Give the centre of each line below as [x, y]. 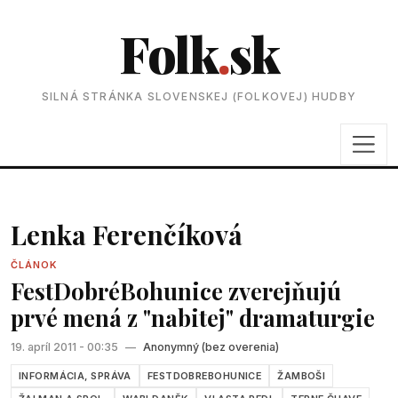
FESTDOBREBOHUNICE [204, 375]
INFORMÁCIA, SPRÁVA [75, 375]
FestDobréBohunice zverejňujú [176, 291]
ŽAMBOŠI [302, 375]
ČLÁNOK [35, 264]
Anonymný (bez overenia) [211, 347]
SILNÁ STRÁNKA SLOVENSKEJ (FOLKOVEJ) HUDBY [199, 97]
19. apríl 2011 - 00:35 [66, 347]
